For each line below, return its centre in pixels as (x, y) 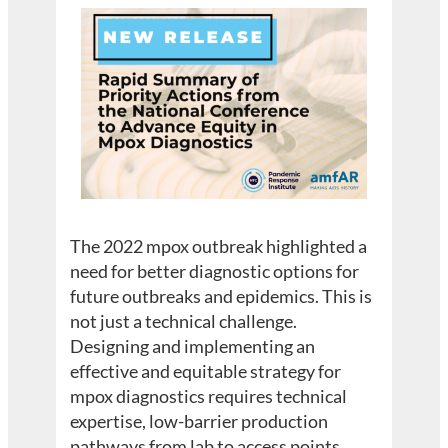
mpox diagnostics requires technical (209, 396)
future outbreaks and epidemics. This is (221, 296)
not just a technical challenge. (184, 321)
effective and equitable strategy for (206, 371)
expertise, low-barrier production (199, 421)
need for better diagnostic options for (215, 271)
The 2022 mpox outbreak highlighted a (219, 246)
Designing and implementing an (193, 346)
